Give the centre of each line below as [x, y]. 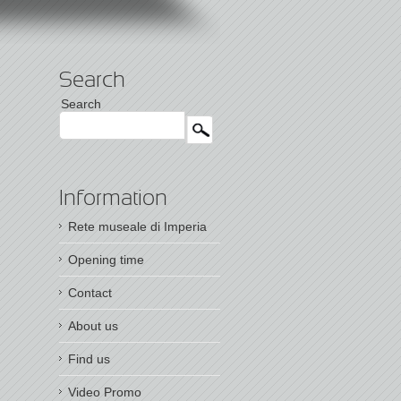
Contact [90, 293]
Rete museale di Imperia [137, 226]
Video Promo [105, 392]
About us [93, 326]
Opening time [106, 260]
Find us [89, 359]
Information [113, 200]
